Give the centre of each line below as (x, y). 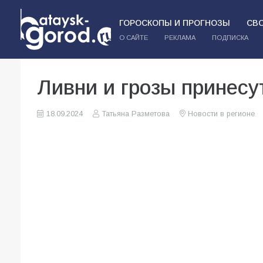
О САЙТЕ (133, 38)
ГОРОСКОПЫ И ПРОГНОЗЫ (174, 23)
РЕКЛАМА (180, 38)
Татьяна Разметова (136, 114)
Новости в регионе (221, 114)
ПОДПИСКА (230, 38)
